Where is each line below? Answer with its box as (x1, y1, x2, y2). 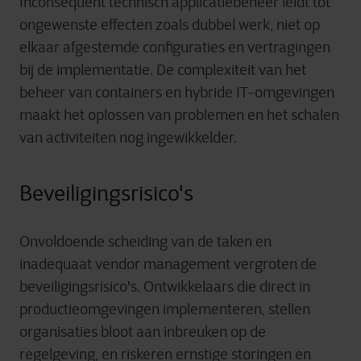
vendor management (95, 255, 234, 273)
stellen (268, 301, 310, 318)
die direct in (234, 278, 310, 296)
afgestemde (63, 39, 139, 56)
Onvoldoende (19, 233, 105, 251)
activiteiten (46, 129, 116, 147)
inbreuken (164, 323, 227, 341)
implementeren (163, 301, 262, 318)
